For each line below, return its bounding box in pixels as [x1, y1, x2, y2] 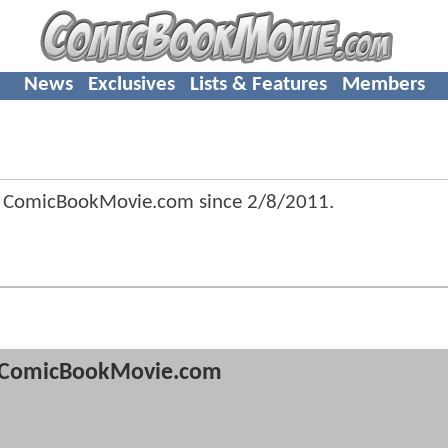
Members [341, 73, 425, 95]
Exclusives [87, 73, 175, 95]
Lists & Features [189, 73, 327, 95]
